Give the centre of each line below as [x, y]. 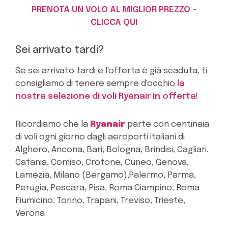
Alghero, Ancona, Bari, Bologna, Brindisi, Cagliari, [112, 150]
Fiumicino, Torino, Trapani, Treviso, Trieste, [100, 201]
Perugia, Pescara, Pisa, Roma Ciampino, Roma [107, 188]
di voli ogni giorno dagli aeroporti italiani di [100, 137]
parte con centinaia [167, 125]
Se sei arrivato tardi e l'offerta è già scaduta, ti [111, 71]
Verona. [31, 214]
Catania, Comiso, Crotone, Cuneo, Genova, [102, 163]
